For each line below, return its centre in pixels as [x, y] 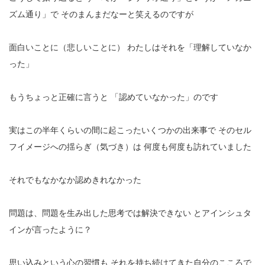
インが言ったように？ [50, 229]
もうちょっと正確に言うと [59, 97]
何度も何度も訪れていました [196, 146]
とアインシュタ [221, 213]
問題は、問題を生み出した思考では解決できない [100, 213]
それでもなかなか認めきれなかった [75, 180]
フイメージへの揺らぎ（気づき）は [75, 146]
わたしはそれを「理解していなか [188, 47]
